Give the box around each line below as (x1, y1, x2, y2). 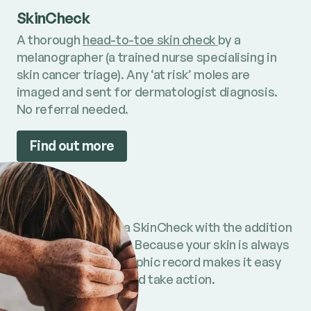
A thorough (16, 31, 83, 47)
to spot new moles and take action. (16, 271, 215, 287)
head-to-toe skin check (82, 31, 218, 47)
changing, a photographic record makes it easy (16, 253, 281, 269)
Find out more (29, 137, 114, 155)
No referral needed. (16, 101, 129, 117)
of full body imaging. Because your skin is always (16, 236, 289, 252)
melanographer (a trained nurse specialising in (16, 49, 277, 65)
